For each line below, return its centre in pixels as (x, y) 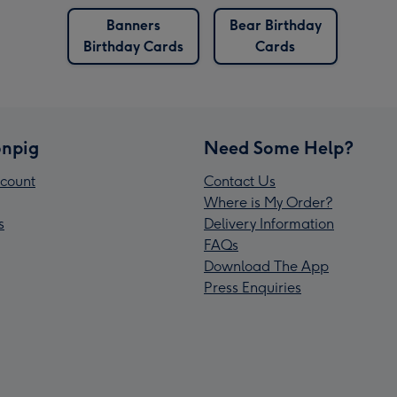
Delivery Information (269, 224)
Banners (133, 26)
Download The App (266, 267)
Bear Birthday (275, 26)
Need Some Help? (279, 148)
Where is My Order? (268, 203)
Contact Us (240, 182)
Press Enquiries (253, 288)
